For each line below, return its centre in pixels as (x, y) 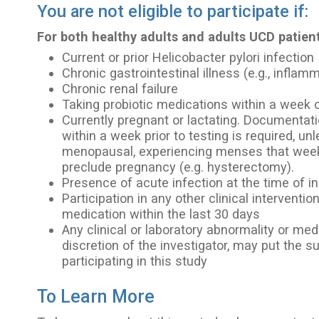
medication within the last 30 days (161, 214)
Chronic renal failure (120, 88)
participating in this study (135, 261)
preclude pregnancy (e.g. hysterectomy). (178, 167)
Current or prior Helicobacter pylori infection (188, 57)
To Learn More (96, 296)
